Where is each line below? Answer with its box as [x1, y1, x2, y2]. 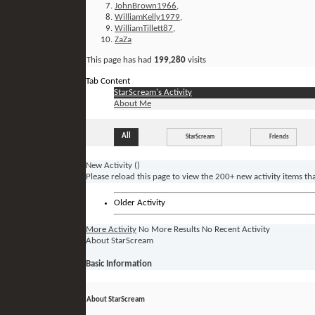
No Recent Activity [202, 224, 270, 234]
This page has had [86, 55, 154, 65]
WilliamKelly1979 [115, 12, 180, 22]
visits [186, 55, 206, 65]
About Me [114, 98, 151, 108]
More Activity [86, 224, 136, 234]
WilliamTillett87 [115, 23, 173, 33]
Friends [269, 133, 289, 140]
